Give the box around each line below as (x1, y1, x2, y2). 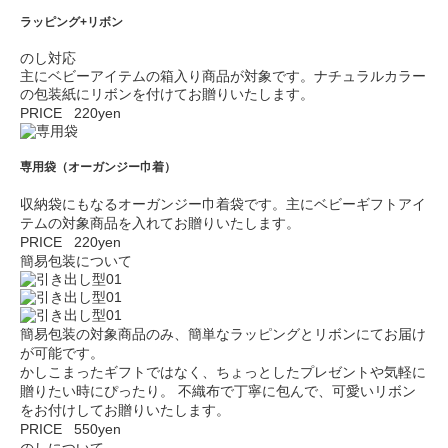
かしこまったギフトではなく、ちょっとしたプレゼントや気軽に (20, 363, 426, 380)
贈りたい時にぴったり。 (20, 382, 174, 399)
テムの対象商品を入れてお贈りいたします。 (20, 214, 300, 231)
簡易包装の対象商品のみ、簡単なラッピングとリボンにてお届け (20, 325, 426, 342)
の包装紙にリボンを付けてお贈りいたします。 (20, 85, 314, 102)
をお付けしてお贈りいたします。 (20, 401, 230, 418)
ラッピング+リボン (20, 14, 123, 28)
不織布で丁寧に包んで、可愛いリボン (174, 382, 416, 399)
